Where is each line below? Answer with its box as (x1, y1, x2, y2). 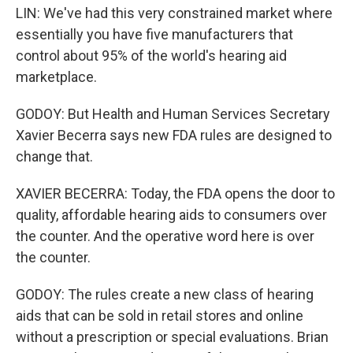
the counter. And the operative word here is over (16, 228, 314, 244)
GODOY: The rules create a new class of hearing (16, 286, 314, 303)
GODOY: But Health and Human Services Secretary (16, 106, 330, 122)
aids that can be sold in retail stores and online (16, 307, 303, 324)
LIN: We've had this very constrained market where (16, 5, 333, 21)
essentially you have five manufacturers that (16, 26, 293, 43)
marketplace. (16, 69, 97, 85)
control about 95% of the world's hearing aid (16, 47, 287, 64)
